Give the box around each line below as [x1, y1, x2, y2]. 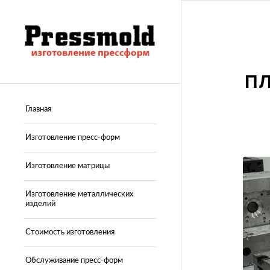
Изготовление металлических [25, 190, 133, 198]
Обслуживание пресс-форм [25, 256, 123, 265]
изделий [25, 199, 55, 208]
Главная [25, 105, 51, 113]
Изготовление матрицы [25, 162, 110, 170]
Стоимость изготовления [25, 228, 115, 236]
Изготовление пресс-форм [25, 133, 120, 142]
